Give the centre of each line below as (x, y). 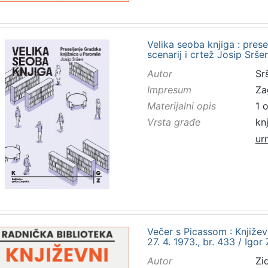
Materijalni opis (181, 106)
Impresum (169, 90)
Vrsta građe (173, 122)
